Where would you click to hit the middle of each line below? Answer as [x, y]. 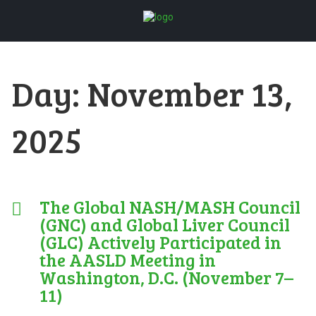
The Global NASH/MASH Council [170, 207]
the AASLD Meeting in [127, 260]
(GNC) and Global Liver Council [164, 224]
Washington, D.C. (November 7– [166, 277]
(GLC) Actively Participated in [160, 242]
